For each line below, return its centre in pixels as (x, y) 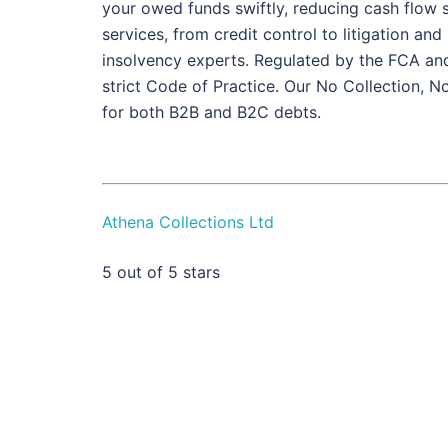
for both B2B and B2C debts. (211, 112)
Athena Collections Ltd (188, 222)
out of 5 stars (166, 272)
